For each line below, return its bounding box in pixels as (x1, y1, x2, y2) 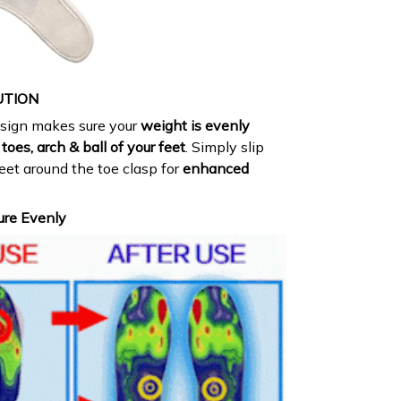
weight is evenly (141, 116, 250, 135)
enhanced (183, 159, 249, 178)
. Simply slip (185, 138, 264, 157)
